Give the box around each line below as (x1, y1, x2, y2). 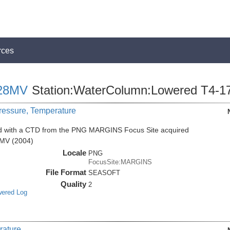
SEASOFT (88, 169, 121, 177)
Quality (61, 180, 87, 188)
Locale (63, 148, 87, 157)
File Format (46, 168, 87, 177)
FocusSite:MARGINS (88, 158, 152, 166)
